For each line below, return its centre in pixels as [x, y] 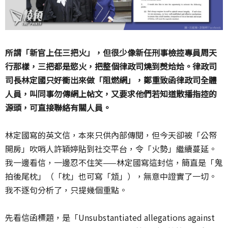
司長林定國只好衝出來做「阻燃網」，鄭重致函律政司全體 [111, 80]
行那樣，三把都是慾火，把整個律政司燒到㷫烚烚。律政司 [111, 66]
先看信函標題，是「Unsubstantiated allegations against [110, 217]
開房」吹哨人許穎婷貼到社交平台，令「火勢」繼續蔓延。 [111, 148]
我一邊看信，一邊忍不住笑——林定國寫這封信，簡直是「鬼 [114, 162]
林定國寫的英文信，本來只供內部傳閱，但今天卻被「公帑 [111, 135]
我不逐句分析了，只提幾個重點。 [66, 190]
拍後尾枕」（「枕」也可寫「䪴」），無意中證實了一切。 [111, 176]
